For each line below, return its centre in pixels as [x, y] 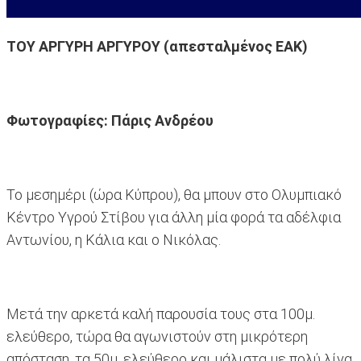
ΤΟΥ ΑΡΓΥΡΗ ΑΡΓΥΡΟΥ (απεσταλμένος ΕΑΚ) [157, 47]
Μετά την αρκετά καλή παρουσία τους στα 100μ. [161, 314]
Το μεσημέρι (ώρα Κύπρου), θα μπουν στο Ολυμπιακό [174, 195]
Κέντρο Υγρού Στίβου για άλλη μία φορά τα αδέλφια [174, 218]
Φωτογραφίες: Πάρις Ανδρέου [110, 121]
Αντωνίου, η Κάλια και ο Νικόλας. [114, 240]
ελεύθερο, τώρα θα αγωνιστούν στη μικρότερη [157, 337]
